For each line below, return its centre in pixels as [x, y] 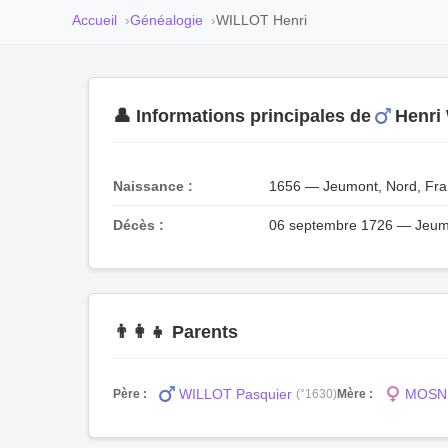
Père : [130, 393]
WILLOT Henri [261, 20]
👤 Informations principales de [242, 116]
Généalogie [166, 20]
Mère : [355, 393]
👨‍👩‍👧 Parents [175, 332]
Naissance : [153, 186]
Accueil [94, 20]
